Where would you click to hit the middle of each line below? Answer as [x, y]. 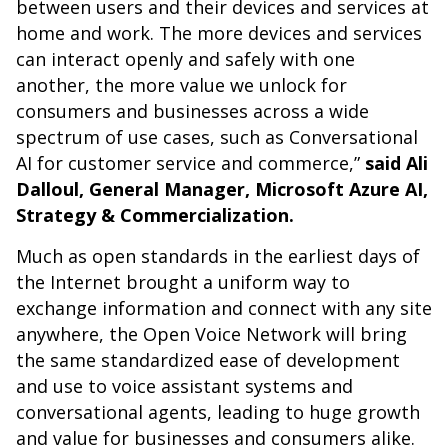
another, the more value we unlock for [181, 85]
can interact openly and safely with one [185, 59]
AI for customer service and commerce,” [190, 163]
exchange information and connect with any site [224, 308]
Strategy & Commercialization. [155, 215]
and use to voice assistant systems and [184, 386]
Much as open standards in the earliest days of [218, 256]
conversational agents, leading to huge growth [218, 412]
